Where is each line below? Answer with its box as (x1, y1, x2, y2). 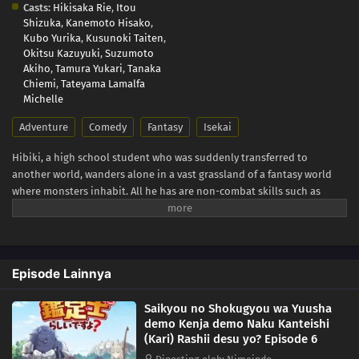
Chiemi (23, 77, 56, 90)
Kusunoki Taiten (86, 31, 163, 44)
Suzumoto (105, 46, 154, 59)
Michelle (23, 92, 63, 105)
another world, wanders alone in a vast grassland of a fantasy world (12, 167, 332, 180)
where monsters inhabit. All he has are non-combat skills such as (12, 184, 321, 197)
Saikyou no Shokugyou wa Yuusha (144, 301, 332, 316)
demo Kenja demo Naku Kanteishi (144, 316, 329, 331)
